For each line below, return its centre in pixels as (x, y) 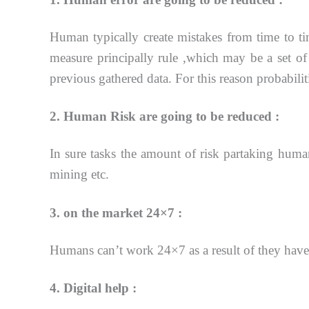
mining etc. (79, 175)
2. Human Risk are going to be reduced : (165, 117)
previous (74, 78)
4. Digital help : (93, 288)
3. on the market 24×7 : (116, 212)
